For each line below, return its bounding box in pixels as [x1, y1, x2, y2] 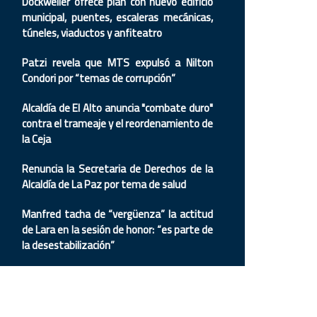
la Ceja [22, 129, 53, 149]
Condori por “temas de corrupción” [22, 68, 175, 88]
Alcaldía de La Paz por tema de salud [22, 174, 186, 195]
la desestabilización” [22, 235, 115, 255]
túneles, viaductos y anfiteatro [22, 23, 162, 43]
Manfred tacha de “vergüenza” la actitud [22, 204, 213, 224]
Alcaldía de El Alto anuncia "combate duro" [22, 98, 213, 118]
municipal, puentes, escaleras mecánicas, [22, 7, 213, 28]
